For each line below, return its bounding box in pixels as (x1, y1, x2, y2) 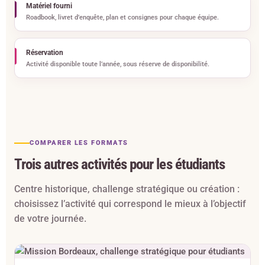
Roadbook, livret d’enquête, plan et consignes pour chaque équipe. (26, 13, 219, 21)
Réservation (26, 48, 63, 57)
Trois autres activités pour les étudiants (14, 156, 225, 173)
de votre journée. (14, 213, 86, 225)
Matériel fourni (26, 1, 72, 10)
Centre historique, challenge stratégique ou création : (14, 183, 240, 195)
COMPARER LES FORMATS (30, 139, 128, 147)
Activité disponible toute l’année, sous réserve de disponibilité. (26, 60, 209, 68)
